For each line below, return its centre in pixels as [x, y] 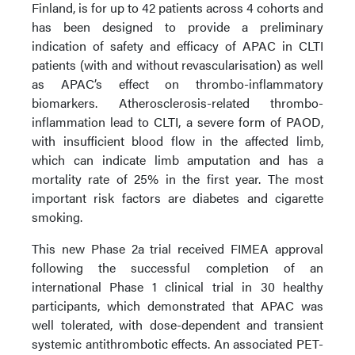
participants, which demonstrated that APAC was [177, 305]
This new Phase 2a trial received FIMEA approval [177, 248]
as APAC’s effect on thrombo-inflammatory [177, 84]
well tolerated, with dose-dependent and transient [177, 324]
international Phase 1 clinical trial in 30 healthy [177, 286]
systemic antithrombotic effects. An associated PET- [177, 344]
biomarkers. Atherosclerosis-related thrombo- [177, 103]
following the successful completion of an [177, 267]
